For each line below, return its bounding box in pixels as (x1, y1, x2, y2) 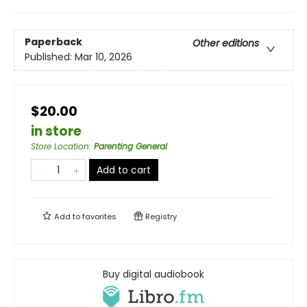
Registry (143, 210, 177, 222)
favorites (82, 210, 116, 222)
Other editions (193, 36, 259, 51)
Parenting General (94, 140, 167, 152)
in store (31, 121, 82, 140)
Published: (25, 50, 75, 64)
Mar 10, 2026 (75, 50, 132, 64)
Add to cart (97, 162, 151, 177)
